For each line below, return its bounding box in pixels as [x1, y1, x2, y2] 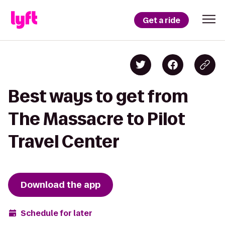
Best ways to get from [8, 87, 188, 105]
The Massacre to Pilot [8, 109, 185, 128]
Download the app [21, 179, 100, 191]
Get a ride [143, 15, 180, 26]
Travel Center [8, 132, 120, 151]
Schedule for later [21, 207, 92, 218]
